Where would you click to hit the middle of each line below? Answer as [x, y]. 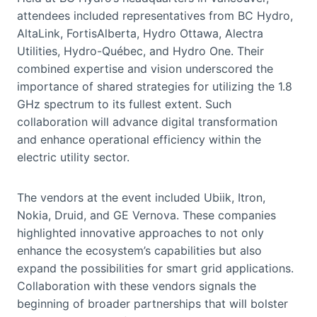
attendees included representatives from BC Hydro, [155, 15]
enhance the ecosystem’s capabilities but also [139, 250]
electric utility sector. [76, 157]
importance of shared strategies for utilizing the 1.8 [155, 86]
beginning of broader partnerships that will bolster [152, 303]
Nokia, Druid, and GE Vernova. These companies [146, 215]
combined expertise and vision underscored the [145, 68]
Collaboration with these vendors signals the [137, 286]
